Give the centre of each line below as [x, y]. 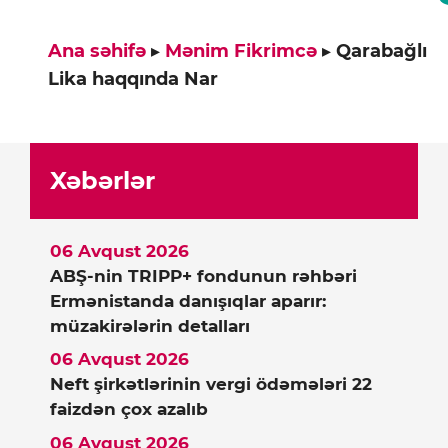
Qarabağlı [381, 50]
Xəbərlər [102, 180]
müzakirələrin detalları [150, 325]
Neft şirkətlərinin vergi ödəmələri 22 [211, 384]
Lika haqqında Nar [133, 78]
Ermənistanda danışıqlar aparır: [188, 300]
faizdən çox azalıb [129, 409]
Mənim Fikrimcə [241, 50]
